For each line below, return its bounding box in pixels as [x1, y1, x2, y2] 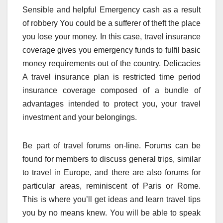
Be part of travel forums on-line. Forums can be [22, 141, 201, 150]
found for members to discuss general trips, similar [22, 155, 201, 164]
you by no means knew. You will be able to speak [22, 209, 201, 218]
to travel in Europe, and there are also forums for [22, 168, 201, 177]
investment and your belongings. [22, 113, 137, 122]
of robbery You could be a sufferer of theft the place [22, 19, 201, 28]
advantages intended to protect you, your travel [22, 100, 201, 109]
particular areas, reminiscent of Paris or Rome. [22, 182, 201, 191]
